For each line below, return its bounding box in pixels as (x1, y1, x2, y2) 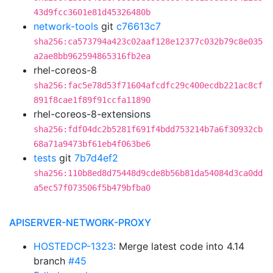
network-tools (34, 20, 98, 32)
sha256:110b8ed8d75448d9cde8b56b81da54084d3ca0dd (34, 168, 263, 178)
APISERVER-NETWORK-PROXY (9, 216, 151, 229)
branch (34, 255, 68, 267)
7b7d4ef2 (74, 152, 118, 164)
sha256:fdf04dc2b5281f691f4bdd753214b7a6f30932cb (34, 124, 263, 134)
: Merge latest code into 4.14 (113, 240, 244, 252)
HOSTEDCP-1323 (34, 240, 113, 252)
